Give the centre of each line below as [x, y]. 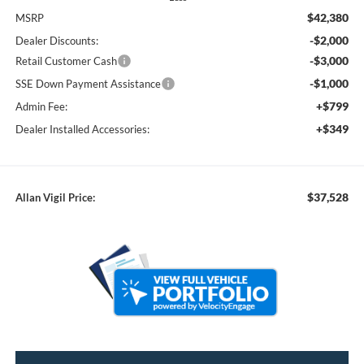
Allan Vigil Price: [55, 198]
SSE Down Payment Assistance [88, 84]
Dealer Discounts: [56, 41]
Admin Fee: [41, 107]
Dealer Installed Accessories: [82, 130]
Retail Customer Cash [66, 61]
